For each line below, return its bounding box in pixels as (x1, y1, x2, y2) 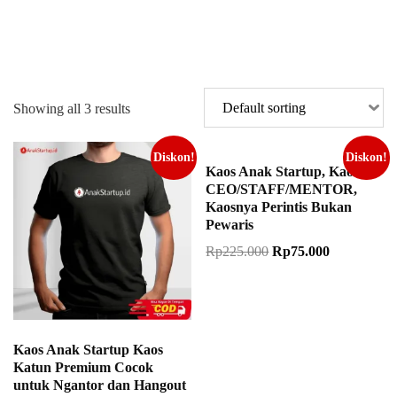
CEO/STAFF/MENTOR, (206, 182, 358, 197)
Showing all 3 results (13, 101, 130, 116)
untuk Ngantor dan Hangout (13, 377, 186, 393)
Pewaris (206, 217, 254, 232)
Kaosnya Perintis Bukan (206, 199, 353, 214)
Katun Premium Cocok (13, 359, 153, 375)
